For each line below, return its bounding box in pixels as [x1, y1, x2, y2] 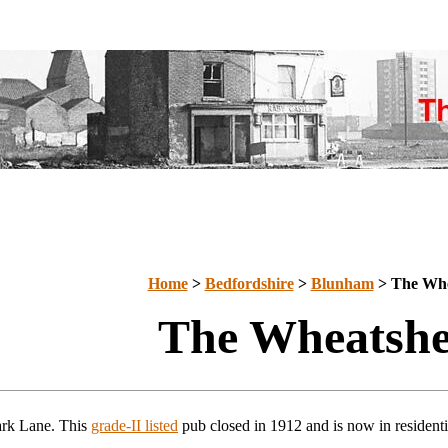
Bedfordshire [204, 275, 294, 292]
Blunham [310, 275, 374, 292]
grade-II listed [91, 417, 178, 434]
